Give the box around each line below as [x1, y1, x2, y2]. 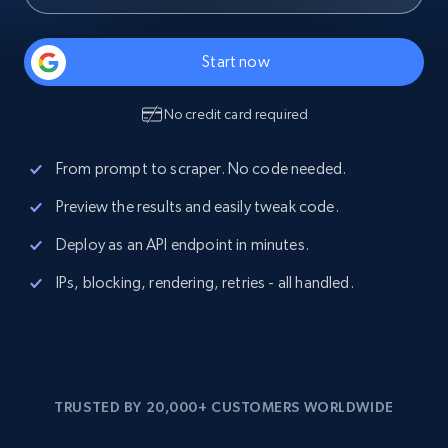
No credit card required [163, 106, 309, 122]
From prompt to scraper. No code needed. [56, 159, 347, 178]
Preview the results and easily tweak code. [56, 197, 339, 216]
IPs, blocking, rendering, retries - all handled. [56, 273, 354, 292]
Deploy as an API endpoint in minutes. [56, 235, 309, 254]
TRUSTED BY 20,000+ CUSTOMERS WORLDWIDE [54, 399, 394, 415]
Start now [202, 52, 270, 71]
